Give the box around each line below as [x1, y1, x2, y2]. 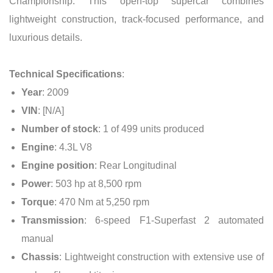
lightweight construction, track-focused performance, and [9, 13, 264, 24]
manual [21, 233, 54, 244]
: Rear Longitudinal [94, 160, 177, 171]
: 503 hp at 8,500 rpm [51, 178, 141, 189]
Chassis [21, 251, 59, 262]
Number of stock [21, 123, 98, 134]
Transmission [21, 214, 84, 225]
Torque [21, 196, 54, 207]
